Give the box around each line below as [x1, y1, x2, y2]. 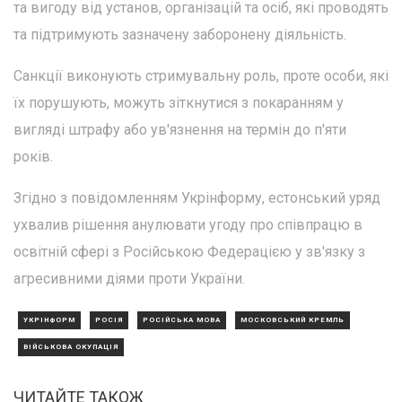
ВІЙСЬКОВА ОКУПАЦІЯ [23, 342, 118, 351]
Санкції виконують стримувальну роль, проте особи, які [13, 66, 389, 84]
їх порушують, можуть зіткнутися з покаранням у [13, 93, 344, 111]
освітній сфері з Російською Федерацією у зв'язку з [13, 242, 365, 260]
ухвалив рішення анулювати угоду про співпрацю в [13, 215, 363, 233]
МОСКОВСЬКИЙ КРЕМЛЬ [240, 315, 345, 324]
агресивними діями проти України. [13, 269, 245, 287]
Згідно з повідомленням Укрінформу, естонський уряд [13, 188, 380, 206]
